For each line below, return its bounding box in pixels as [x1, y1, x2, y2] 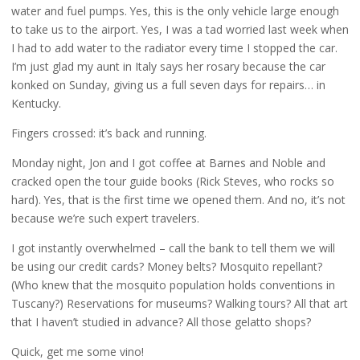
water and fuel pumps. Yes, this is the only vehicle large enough [10, 2, 339, 18]
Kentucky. [10, 95, 61, 111]
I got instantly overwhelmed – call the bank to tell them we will [10, 239, 335, 256]
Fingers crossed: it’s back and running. [10, 125, 207, 141]
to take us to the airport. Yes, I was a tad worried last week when [10, 21, 349, 37]
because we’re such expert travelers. [10, 210, 199, 226]
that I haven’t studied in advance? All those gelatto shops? [10, 313, 311, 329]
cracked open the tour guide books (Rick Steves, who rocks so [10, 173, 334, 189]
